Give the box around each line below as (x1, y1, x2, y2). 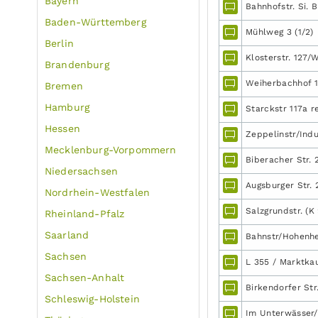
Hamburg (45, 102, 90, 113)
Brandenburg (45, 59, 109, 70)
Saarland (45, 229, 89, 241)
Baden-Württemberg (45, 16, 146, 28)
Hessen (45, 123, 80, 134)
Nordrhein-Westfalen (45, 187, 150, 198)
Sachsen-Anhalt (45, 272, 125, 283)
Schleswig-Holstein (45, 293, 140, 305)
